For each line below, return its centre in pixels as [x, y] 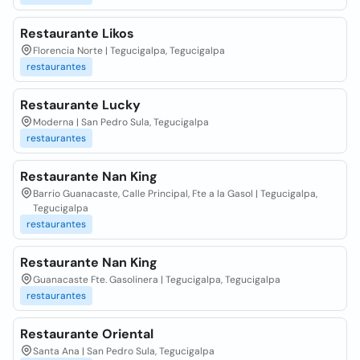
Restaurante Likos [77, 33]
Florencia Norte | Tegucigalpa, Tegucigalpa [129, 51]
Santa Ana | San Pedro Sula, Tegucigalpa [124, 351]
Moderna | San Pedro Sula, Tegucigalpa [121, 122]
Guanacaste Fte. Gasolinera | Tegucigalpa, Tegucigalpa [157, 280]
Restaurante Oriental [87, 334]
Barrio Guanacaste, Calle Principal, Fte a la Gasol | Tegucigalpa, [175, 194]
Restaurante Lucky [80, 105]
